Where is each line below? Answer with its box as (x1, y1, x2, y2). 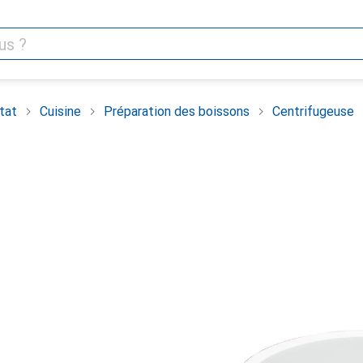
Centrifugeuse (272, 104, 354, 119)
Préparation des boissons (104, 104, 250, 119)
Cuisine (40, 104, 81, 119)
